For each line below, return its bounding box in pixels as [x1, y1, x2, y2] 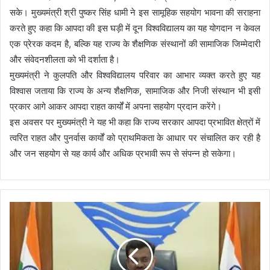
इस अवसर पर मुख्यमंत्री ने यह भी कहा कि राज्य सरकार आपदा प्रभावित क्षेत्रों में [10, 116, 260, 128]
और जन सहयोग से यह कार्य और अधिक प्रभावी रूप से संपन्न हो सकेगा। [10, 147, 236, 159]
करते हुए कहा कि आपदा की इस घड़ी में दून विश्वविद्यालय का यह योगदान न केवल [10, 22, 260, 34]
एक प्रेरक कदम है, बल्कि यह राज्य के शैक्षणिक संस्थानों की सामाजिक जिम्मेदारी [10, 37, 260, 49]
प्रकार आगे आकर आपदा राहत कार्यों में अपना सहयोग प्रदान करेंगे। [10, 100, 222, 112]
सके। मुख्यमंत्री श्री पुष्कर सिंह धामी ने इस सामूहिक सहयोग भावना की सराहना [10, 6, 260, 18]
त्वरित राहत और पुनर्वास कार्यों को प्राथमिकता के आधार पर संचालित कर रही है [10, 131, 260, 143]
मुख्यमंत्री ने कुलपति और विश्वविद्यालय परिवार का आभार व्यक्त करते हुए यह [10, 69, 260, 81]
